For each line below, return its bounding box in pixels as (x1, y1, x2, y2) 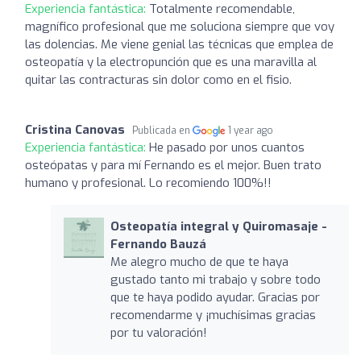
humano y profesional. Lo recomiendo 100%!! (25, 174, 272, 191)
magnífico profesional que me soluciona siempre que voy (25, 18, 334, 35)
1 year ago (228, 123, 274, 137)
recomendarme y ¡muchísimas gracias (110, 306, 316, 323)
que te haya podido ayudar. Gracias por (110, 288, 320, 305)
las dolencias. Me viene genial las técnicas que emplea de (25, 35, 334, 52)
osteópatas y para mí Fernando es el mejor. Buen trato (25, 156, 322, 173)
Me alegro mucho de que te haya (110, 253, 288, 270)
